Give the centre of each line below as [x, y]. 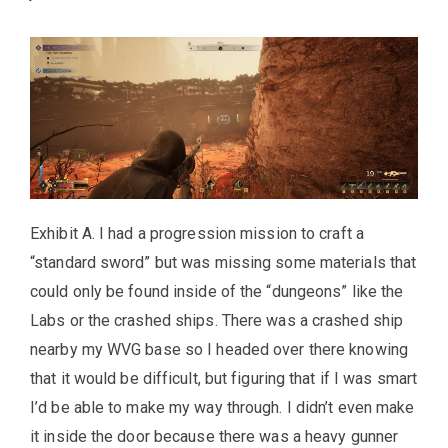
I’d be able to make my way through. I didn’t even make [222, 407]
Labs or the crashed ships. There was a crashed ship [217, 320]
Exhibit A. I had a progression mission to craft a [197, 233]
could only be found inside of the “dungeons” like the [217, 291]
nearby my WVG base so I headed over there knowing [219, 349]
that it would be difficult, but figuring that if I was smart [224, 378]
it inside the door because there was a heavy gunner [214, 436]
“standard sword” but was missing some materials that [223, 262]
